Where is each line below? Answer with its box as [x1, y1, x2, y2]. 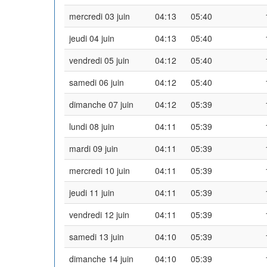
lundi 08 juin [69, 120, 114, 132]
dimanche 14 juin [69, 252, 133, 265]
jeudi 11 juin [69, 186, 114, 198]
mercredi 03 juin [69, 10, 130, 22]
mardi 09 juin [69, 142, 118, 154]
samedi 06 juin [69, 76, 124, 88]
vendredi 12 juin [69, 208, 129, 221]
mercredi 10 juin [69, 164, 130, 176]
